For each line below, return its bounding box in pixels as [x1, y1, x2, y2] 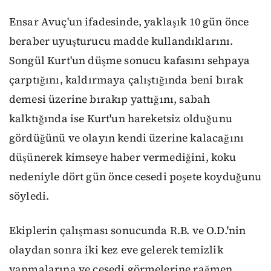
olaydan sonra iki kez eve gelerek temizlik [9, 242, 223, 257]
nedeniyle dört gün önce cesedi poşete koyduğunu [9, 169, 262, 184]
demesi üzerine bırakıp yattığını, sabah [9, 92, 211, 107]
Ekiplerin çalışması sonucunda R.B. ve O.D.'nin [9, 223, 246, 238]
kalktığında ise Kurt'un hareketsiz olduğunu [9, 111, 232, 126]
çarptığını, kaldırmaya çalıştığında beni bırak [9, 73, 244, 88]
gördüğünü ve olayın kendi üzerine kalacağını [9, 131, 244, 146]
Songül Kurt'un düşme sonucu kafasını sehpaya [9, 53, 250, 68]
